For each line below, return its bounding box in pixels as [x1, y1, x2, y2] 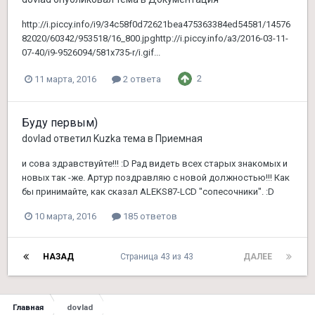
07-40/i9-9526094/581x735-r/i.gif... [22, 47, 160, 58]
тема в [121, 133, 155, 145]
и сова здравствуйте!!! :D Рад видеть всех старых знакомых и [22, 158, 288, 169]
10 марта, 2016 [34, 211, 96, 222]
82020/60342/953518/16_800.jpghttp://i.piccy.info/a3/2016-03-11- [22, 33, 288, 44]
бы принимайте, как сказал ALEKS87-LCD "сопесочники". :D [22, 186, 274, 198]
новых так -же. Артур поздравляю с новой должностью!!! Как [22, 172, 290, 184]
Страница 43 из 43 [120, 252, 198, 262]
